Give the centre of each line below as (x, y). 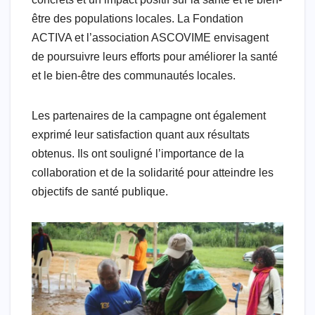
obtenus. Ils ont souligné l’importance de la (138, 153)
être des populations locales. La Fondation (137, 18)
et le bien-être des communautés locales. (134, 75)
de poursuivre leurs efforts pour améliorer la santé (155, 56)
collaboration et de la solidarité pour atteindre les (153, 172)
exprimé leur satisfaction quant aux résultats (141, 134)
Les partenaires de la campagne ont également (149, 115)
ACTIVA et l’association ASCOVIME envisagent (150, 37)
